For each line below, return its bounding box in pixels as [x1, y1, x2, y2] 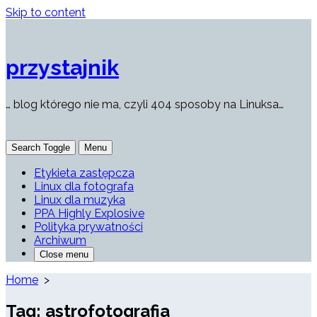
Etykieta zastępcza [34, 166, 134, 180]
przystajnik [6, 54, 119, 81]
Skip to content [6, 6, 86, 19]
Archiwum [34, 234, 86, 248]
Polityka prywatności [34, 220, 143, 234]
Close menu [40, 249, 88, 260]
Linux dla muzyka [34, 193, 125, 207]
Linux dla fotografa [34, 180, 134, 194]
